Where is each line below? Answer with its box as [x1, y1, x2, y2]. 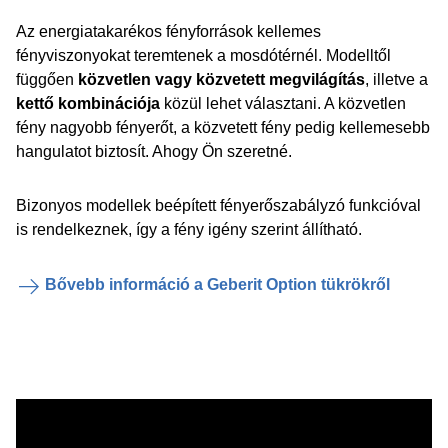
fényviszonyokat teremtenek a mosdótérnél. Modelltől [16, 47, 391, 64]
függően [16, 71, 78, 88]
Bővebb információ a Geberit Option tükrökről [45, 276, 390, 293]
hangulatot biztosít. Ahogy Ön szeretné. [16, 143, 292, 160]
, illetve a [365, 71, 428, 88]
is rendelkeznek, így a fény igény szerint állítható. [16, 221, 362, 238]
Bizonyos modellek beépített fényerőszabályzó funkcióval [16, 197, 421, 214]
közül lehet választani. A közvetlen [164, 95, 406, 112]
